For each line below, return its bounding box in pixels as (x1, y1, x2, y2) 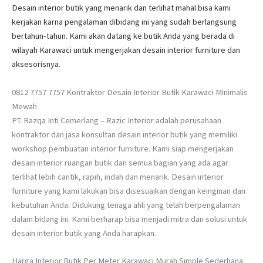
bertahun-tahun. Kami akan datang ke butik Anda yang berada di (12, 31, 235, 42)
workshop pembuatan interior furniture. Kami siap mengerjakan (12, 143, 234, 154)
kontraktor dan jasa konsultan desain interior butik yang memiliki (12, 129, 237, 140)
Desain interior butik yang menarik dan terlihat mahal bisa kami (12, 2, 231, 14)
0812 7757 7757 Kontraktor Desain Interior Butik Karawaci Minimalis (12, 86, 248, 97)
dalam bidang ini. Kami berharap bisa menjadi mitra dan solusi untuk (12, 213, 247, 224)
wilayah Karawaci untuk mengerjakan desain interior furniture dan (12, 45, 240, 56)
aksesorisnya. (12, 59, 60, 70)
